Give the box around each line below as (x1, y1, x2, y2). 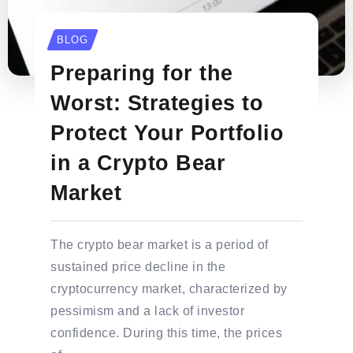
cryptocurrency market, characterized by (50, 282, 288, 296)
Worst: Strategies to (50, 91, 264, 116)
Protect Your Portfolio (50, 121, 284, 146)
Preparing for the (50, 61, 233, 86)
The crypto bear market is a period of (50, 238, 269, 252)
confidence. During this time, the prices (50, 326, 283, 340)
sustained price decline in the (50, 260, 226, 274)
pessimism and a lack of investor (50, 304, 245, 318)
